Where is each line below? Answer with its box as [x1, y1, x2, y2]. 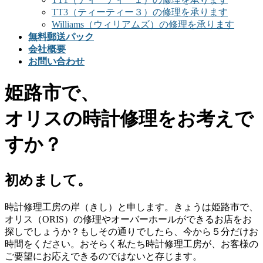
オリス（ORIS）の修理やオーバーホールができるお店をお [5, 214, 252, 224]
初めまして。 [5, 172, 92, 188]
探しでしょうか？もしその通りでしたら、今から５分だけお [5, 226, 258, 237]
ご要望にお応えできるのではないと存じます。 [5, 251, 202, 261]
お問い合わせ [28, 56, 85, 66]
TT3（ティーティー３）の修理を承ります [52, 6, 228, 17]
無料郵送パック [28, 31, 94, 42]
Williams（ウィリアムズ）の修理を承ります [52, 19, 234, 29]
